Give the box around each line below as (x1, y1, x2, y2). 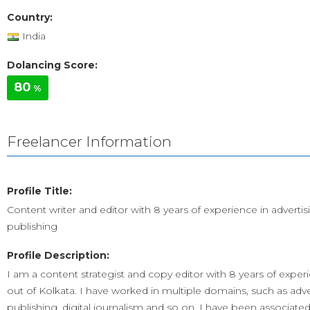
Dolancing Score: (7, 59, 98, 71)
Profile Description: (7, 249, 109, 262)
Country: (7, 11, 53, 24)
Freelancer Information (7, 133, 172, 150)
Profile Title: (7, 185, 72, 197)
